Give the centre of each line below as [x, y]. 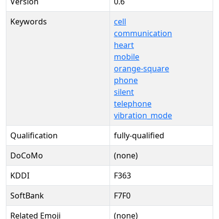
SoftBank [27, 196]
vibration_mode [143, 115]
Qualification [34, 135]
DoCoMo [27, 155]
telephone [133, 104]
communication [143, 33]
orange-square [142, 68]
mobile [127, 57]
